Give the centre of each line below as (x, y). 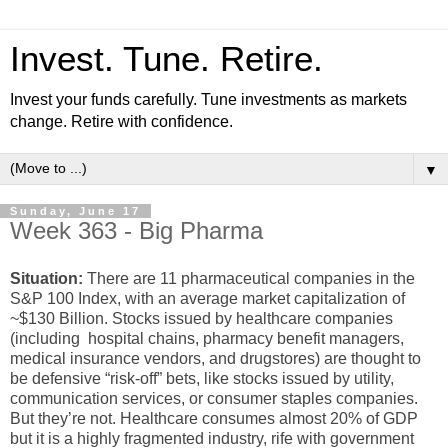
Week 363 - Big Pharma (136, 230)
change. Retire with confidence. (121, 121)
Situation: (46, 278)
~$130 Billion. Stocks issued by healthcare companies (201, 318)
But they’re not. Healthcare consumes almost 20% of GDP (214, 418)
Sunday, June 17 (75, 211)
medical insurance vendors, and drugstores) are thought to (215, 358)
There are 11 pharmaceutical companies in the (249, 278)
